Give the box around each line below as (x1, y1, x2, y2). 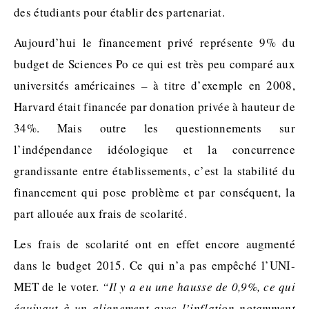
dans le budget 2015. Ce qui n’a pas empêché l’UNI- (14, 257, 295, 274)
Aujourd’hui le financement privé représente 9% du (14, 34, 295, 51)
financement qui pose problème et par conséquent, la (14, 184, 295, 201)
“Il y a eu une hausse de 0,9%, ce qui (102, 279, 295, 295)
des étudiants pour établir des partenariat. (14, 4, 225, 21)
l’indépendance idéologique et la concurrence (14, 141, 295, 158)
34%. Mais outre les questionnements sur (14, 120, 295, 137)
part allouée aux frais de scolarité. (14, 206, 187, 222)
